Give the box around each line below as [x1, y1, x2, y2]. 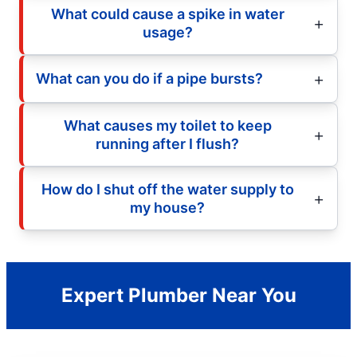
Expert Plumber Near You [61, 283, 296, 307]
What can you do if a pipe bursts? [36, 70, 263, 88]
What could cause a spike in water [50, 5, 284, 22]
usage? [142, 23, 193, 41]
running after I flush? [96, 135, 239, 152]
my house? [130, 198, 205, 216]
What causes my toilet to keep [63, 116, 272, 134]
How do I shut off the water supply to [41, 180, 294, 198]
